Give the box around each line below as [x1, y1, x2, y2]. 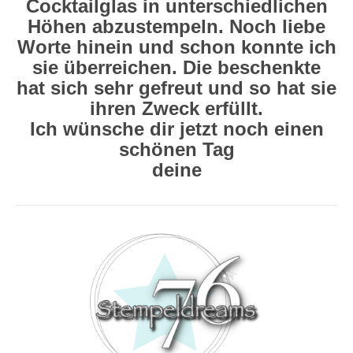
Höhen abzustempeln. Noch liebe [28, 16, 325, 37]
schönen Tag [118, 139, 235, 160]
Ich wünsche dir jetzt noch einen [29, 118, 324, 139]
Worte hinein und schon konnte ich [17, 36, 336, 58]
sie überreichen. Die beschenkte [32, 57, 321, 78]
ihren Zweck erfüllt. [90, 98, 263, 119]
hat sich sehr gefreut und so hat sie [17, 77, 336, 98]
